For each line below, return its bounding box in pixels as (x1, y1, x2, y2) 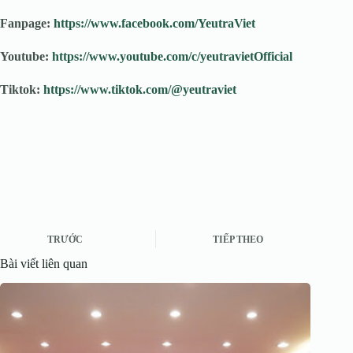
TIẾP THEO (213, 234, 264, 246)
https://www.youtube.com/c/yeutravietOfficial (52, 49, 292, 63)
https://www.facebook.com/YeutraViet (54, 16, 255, 30)
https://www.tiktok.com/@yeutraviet (43, 82, 236, 96)
